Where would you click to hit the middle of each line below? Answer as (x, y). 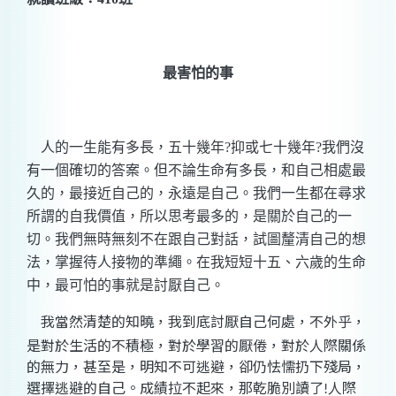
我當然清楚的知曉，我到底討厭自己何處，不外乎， (203, 321)
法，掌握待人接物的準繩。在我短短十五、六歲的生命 (196, 263)
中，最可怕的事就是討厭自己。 (126, 286)
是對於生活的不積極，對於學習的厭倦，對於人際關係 (196, 345)
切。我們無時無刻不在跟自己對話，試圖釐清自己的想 (196, 240)
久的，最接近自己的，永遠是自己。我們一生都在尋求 (196, 194)
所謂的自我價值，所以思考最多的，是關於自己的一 (189, 217)
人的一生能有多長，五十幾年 (133, 148)
